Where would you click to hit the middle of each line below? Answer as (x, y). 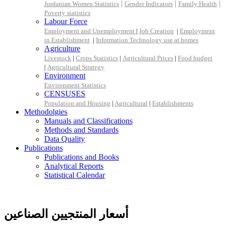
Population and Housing (77, 103)
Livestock (58, 58)
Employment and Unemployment (90, 31)
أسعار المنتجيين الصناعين (66, 214)
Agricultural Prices (148, 58)
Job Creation (156, 31)
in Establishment (67, 40)
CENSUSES (65, 94)
